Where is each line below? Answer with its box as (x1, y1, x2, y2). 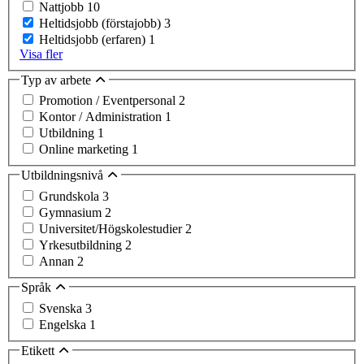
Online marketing (39, 142, 132, 157)
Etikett (21, 343, 58, 357)
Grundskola (39, 189, 102, 203)
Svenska (39, 301, 85, 315)
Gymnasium (39, 206, 105, 219)
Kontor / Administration (39, 110, 165, 124)
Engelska (39, 317, 89, 331)
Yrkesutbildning (39, 238, 125, 252)
